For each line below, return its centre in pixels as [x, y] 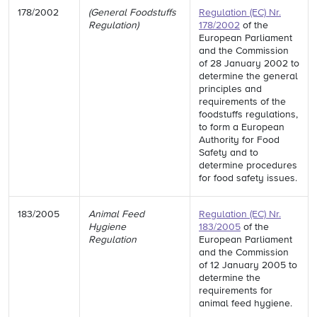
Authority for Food [239, 140]
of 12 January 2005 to [248, 265]
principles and [230, 89]
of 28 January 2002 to [249, 64]
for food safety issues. [248, 178]
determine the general [248, 76]
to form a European [242, 127]
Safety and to [229, 153]
